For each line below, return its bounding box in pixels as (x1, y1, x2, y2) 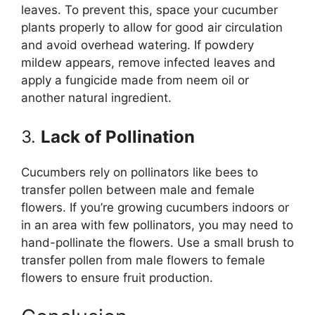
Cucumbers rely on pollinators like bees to (21, 165, 258, 180)
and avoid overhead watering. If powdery (21, 37, 254, 52)
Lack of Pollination (41, 127, 195, 148)
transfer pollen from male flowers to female (21, 253, 265, 268)
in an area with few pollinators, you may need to (21, 218, 293, 233)
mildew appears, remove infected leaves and (21, 55, 276, 70)
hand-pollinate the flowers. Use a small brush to (21, 236, 294, 250)
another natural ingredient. (21, 90, 172, 105)
